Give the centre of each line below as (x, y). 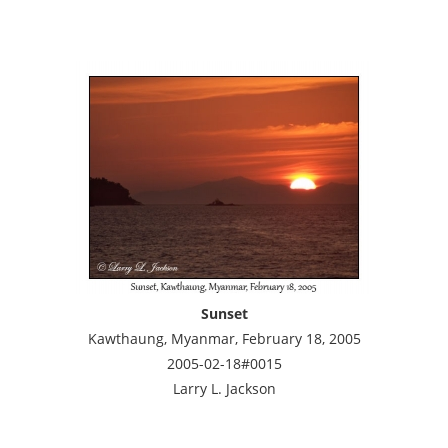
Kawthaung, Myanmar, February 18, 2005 (224, 338)
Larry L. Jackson (224, 388)
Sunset (224, 313)
